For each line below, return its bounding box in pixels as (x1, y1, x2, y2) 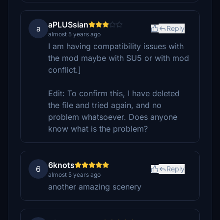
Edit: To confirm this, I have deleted (48, 88, 180, 98)
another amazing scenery (48, 182, 141, 192)
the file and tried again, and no (48, 100, 162, 110)
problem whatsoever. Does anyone (48, 112, 177, 122)
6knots (48, 160, 75, 170)
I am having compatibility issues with (48, 41, 184, 51)
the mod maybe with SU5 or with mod (48, 53, 189, 63)
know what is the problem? (48, 124, 148, 134)
